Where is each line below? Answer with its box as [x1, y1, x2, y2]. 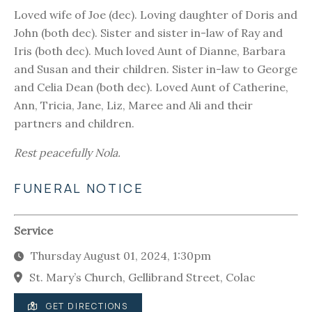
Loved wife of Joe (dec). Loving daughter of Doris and [14, 8, 297, 22]
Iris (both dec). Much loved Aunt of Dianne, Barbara [14, 44, 286, 58]
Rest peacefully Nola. [14, 146, 120, 160]
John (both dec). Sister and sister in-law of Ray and [14, 26, 283, 40]
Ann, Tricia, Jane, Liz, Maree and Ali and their [14, 98, 253, 113]
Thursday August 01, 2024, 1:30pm [31, 249, 211, 263]
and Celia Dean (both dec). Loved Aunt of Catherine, [14, 80, 288, 95]
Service [14, 224, 53, 238]
